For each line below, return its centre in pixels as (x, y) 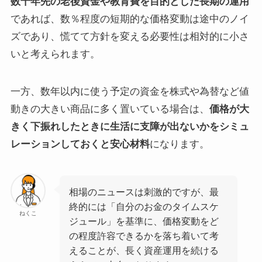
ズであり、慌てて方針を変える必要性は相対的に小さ (130, 36)
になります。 (179, 144)
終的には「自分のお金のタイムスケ (144, 206)
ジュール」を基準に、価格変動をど (144, 221)
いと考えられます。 (55, 54)
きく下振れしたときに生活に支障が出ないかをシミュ (130, 126)
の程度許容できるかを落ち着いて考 (144, 235)
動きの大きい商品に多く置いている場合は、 (110, 109)
